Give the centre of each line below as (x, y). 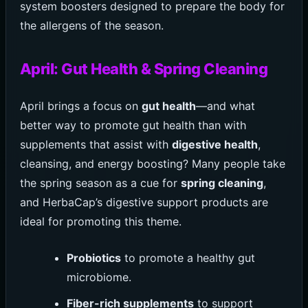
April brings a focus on (80, 106)
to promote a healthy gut (188, 258)
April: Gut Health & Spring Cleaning (144, 68)
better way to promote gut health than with (133, 125)
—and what (225, 106)
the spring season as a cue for (100, 183)
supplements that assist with (96, 144)
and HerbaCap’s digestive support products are (144, 202)
